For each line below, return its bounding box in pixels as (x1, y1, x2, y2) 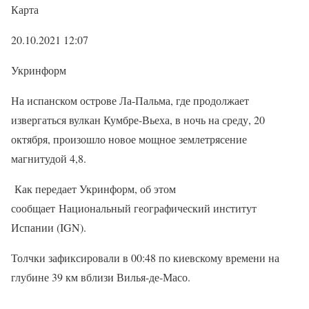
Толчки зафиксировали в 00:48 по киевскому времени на (11, 250, 279, 265)
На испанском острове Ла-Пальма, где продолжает (11, 93, 249, 108)
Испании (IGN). (11, 220, 86, 235)
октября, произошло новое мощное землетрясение (11, 132, 247, 146)
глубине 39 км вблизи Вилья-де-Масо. (11, 270, 190, 284)
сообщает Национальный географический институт (11, 201, 257, 215)
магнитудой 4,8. (11, 151, 90, 166)
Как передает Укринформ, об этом (11, 181, 176, 196)
